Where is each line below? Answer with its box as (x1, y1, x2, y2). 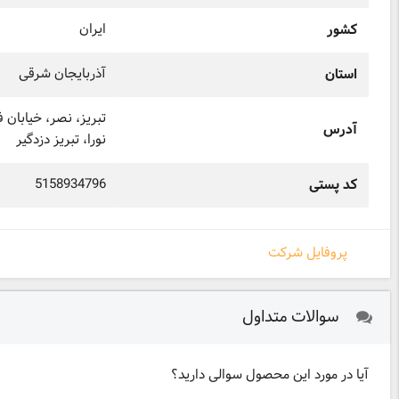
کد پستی (309, 174, 357, 196)
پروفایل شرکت (268, 241, 347, 265)
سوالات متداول (242, 303, 343, 331)
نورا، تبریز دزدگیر (16, 128, 106, 151)
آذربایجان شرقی (19, 62, 106, 85)
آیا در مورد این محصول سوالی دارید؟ (171, 363, 369, 387)
